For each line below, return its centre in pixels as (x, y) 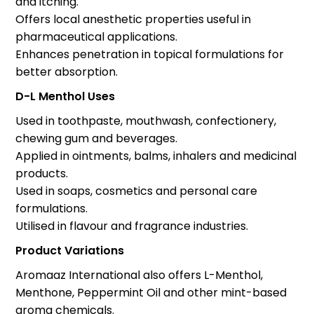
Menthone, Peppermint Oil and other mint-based (151, 292)
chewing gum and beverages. (97, 138)
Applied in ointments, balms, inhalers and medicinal (156, 156)
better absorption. (67, 71)
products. (42, 173)
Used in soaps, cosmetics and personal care (137, 191)
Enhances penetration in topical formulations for (150, 54)
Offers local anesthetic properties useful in (134, 19)
